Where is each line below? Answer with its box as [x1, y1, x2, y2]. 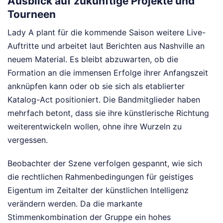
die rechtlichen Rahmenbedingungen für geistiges [7, 172, 193, 182]
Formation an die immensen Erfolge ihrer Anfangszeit [7, 68, 208, 78]
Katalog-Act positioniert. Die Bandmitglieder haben [7, 95, 200, 105]
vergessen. [7, 135, 48, 145]
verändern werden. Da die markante [7, 199, 142, 209]
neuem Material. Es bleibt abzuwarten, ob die [7, 54, 178, 65]
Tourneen [7, 7, 56, 20]
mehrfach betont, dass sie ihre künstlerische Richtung [7, 108, 209, 118]
